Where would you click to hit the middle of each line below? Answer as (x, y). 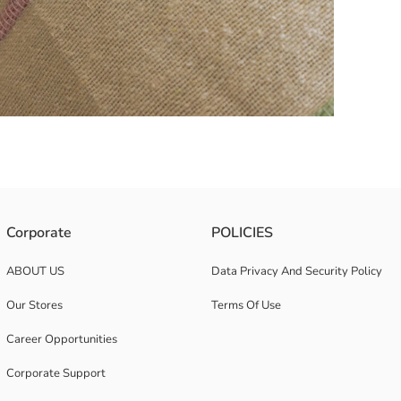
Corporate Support (56, 373)
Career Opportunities (62, 339)
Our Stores (34, 305)
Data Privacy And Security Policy (297, 271)
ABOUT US (35, 271)
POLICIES (242, 233)
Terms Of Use (246, 305)
